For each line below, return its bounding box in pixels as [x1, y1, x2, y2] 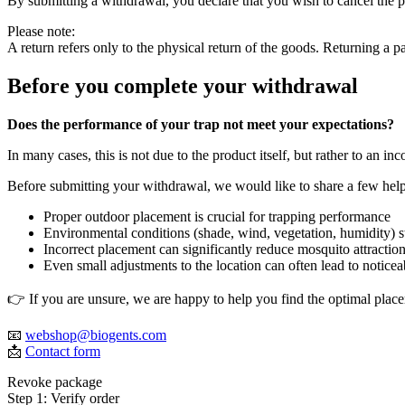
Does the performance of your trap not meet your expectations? [7, 116, 394, 132]
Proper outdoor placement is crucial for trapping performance [43, 208, 391, 224]
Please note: [7, 23, 75, 39]
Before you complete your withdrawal [7, 73, 358, 98]
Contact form [25, 343, 100, 359]
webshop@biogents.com [25, 326, 166, 343]
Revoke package [7, 373, 102, 390]
